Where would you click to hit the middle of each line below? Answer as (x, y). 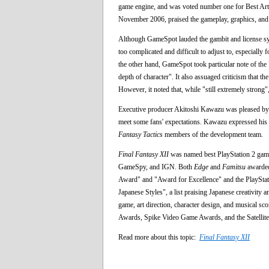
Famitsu (234, 167)
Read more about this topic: (159, 237)
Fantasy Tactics (141, 134)
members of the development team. (213, 134)
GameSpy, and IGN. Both (156, 167)
